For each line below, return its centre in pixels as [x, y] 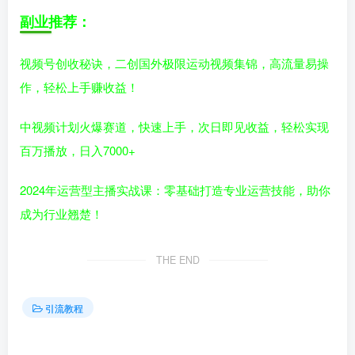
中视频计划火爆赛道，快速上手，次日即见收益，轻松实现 [174, 127]
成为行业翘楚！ [61, 214]
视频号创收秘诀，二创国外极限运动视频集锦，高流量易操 [174, 63]
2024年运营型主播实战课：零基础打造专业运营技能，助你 [175, 190]
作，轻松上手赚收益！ [79, 87]
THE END [177, 260]
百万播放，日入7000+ [78, 151]
